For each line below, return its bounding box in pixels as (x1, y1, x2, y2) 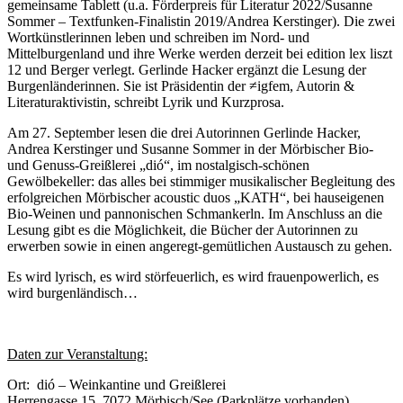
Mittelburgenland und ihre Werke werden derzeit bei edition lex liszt (7, 46, 392, 62)
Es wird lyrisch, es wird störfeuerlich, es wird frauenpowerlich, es (7, 269, 379, 285)
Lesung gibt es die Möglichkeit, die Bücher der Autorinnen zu (7, 222, 358, 238)
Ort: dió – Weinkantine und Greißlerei (7, 377, 226, 393)
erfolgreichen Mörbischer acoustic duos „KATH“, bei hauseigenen (7, 190, 384, 206)
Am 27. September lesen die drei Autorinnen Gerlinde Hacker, (7, 125, 361, 141)
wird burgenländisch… (7, 285, 138, 301)
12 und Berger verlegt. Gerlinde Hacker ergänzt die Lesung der (7, 62, 366, 78)
